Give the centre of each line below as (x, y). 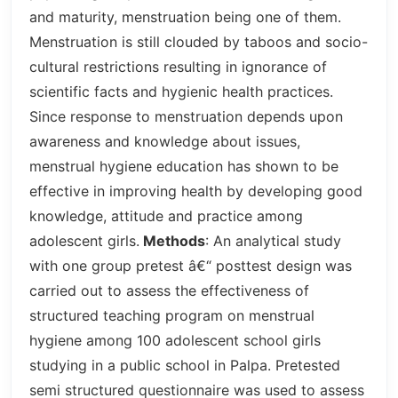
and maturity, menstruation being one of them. (185, 16)
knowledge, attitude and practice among (166, 215)
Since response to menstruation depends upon (186, 116)
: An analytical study (273, 240)
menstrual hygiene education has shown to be (184, 166)
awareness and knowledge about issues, (165, 141)
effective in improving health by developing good (196, 191)
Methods (172, 240)
